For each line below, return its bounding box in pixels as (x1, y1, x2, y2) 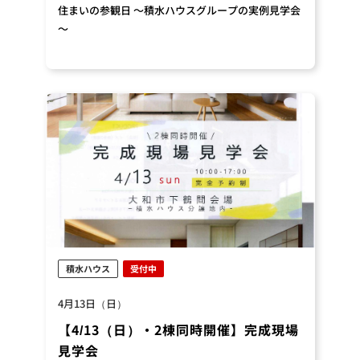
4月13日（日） (57, 296, 127, 312)
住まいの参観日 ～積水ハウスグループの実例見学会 (57, 2, 301, 18)
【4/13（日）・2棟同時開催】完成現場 (57, 320, 299, 340)
